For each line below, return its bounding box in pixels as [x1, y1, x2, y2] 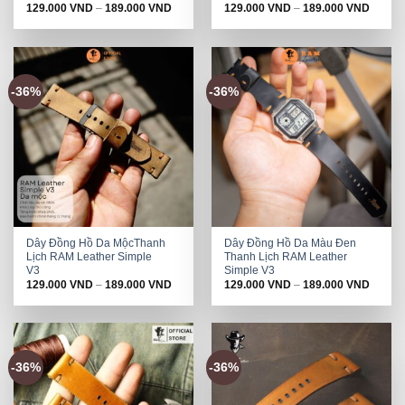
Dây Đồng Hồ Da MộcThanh [26, 236, 166, 250]
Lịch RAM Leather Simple [26, 250, 153, 263]
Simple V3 [224, 263, 276, 277]
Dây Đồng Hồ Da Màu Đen [224, 236, 357, 250]
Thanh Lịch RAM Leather [224, 250, 348, 263]
